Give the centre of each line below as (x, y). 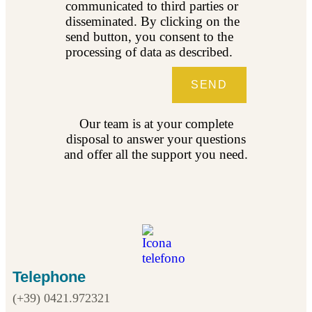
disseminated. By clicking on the (153, 21)
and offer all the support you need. (156, 154)
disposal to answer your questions (156, 139)
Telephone (49, 276)
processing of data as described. (149, 52)
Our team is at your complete (156, 123)
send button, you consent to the (150, 36)
